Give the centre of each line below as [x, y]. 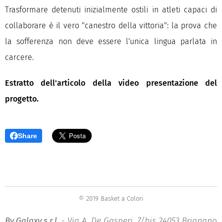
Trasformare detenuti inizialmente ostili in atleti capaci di [111, 10]
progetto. [22, 99]
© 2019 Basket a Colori [111, 198]
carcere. [19, 57]
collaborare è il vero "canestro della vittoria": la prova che [111, 26]
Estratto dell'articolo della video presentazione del [111, 83]
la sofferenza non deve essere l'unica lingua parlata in [111, 41]
